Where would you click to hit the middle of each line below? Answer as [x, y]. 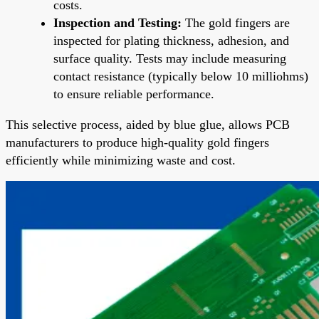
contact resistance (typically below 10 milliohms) [181, 76]
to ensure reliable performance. [134, 94]
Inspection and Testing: [117, 22]
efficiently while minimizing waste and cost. [121, 160]
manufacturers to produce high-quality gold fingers [137, 142]
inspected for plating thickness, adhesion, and [171, 40]
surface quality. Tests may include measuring [170, 58]
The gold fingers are [236, 22]
